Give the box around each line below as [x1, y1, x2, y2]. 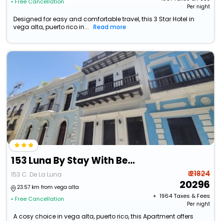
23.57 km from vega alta [17, 184, 79, 191]
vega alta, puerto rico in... [13, 23, 89, 32]
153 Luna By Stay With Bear [128, 154, 135, 168]
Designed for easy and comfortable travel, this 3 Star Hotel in [13, 15, 195, 24]
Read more [93, 23, 127, 32]
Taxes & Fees [173, 192, 210, 200]
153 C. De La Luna [11, 170, 62, 179]
